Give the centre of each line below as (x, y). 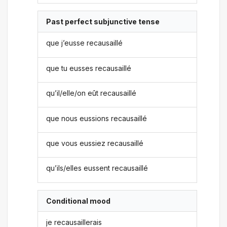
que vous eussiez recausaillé (95, 143)
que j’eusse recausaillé (85, 43)
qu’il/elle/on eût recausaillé (91, 93)
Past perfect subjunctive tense (103, 22)
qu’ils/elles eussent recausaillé (97, 168)
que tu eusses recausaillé (89, 68)
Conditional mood (79, 201)
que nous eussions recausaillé (97, 118)
